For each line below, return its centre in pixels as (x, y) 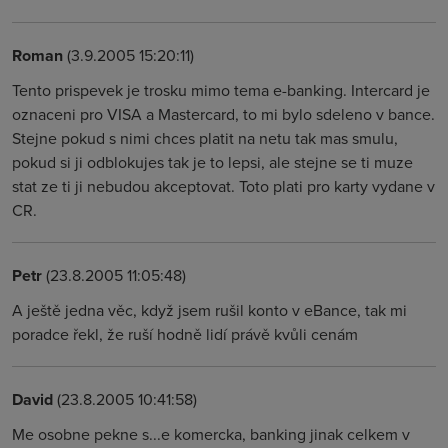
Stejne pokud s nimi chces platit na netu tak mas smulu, (205, 138)
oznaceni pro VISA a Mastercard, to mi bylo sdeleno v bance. (223, 114)
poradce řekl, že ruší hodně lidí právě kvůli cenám (185, 334)
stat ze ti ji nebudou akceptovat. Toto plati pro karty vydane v (223, 186)
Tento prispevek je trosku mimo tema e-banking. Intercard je (221, 90)
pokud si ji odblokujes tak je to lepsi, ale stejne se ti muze (212, 162)
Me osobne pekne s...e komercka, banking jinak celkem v (211, 434)
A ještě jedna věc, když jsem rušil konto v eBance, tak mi (209, 310)
